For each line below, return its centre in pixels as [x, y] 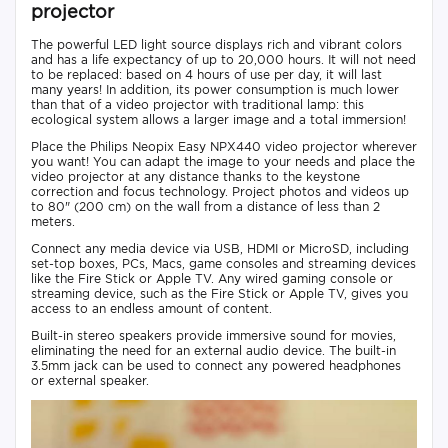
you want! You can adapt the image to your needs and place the [223, 161]
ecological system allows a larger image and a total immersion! [218, 119]
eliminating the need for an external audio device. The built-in [213, 350]
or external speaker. [90, 380]
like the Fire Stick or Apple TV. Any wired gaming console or [212, 278]
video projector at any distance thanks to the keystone [195, 176]
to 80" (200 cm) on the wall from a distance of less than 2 [205, 206]
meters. [53, 221]
